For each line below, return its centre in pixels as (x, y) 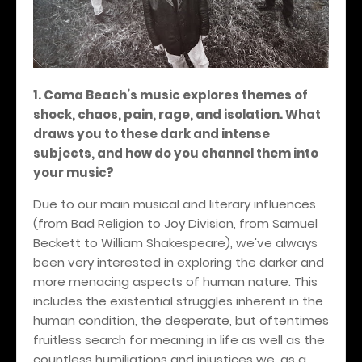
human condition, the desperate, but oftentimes (181, 320)
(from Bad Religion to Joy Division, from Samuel (175, 223)
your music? (74, 172)
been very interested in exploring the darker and (179, 262)
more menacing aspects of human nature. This (175, 281)
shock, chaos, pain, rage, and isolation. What (177, 114)
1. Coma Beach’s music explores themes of (170, 95)
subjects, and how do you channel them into (176, 153)
